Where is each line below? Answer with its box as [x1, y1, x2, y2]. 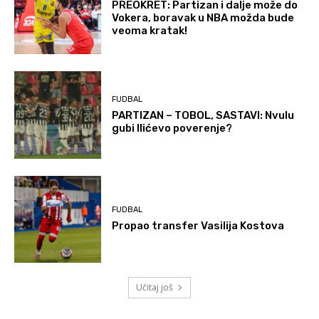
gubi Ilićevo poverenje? [112, 122, 233, 135]
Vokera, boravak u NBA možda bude [112, 11, 295, 24]
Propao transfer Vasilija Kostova [112, 219, 285, 233]
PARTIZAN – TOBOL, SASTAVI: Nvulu [112, 109, 295, 122]
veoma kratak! [112, 23, 188, 37]
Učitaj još [136, 281, 173, 294]
